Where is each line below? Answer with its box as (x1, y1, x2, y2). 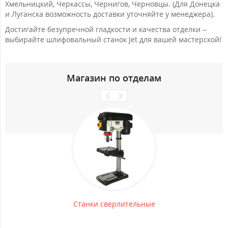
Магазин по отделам (67, 71, 161, 84)
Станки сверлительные (73, 198, 155, 209)
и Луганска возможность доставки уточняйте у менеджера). (5, 9, 215, 19)
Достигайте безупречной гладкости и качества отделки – (5, 24, 207, 34)
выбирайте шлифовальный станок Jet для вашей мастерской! (5, 34, 221, 44)
